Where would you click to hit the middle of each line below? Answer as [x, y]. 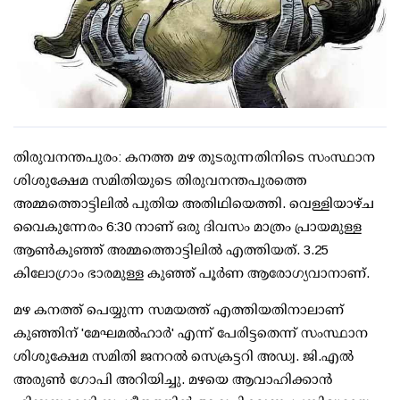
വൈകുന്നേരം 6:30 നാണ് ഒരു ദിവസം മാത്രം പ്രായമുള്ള [187, 227]
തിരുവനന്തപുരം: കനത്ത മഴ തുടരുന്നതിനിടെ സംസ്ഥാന [194, 157]
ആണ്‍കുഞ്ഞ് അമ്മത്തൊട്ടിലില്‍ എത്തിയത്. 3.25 [171, 250]
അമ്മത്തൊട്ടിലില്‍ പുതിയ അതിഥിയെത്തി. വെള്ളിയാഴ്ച [194, 204]
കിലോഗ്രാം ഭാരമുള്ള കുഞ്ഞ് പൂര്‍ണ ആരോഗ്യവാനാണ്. [192, 273]
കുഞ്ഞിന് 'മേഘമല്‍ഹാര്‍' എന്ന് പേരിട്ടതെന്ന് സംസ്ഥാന [191, 333]
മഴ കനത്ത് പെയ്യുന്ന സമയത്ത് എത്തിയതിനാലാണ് [179, 310]
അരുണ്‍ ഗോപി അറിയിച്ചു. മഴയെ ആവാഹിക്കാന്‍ [173, 379]
